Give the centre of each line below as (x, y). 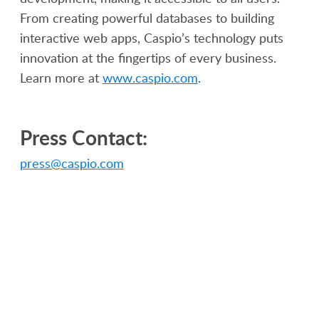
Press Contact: (83, 137)
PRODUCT (51, 274)
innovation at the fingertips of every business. (148, 58)
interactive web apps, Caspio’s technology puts (151, 38)
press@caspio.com (72, 163)
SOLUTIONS (210, 274)
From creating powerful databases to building (147, 18)
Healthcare (198, 306)
